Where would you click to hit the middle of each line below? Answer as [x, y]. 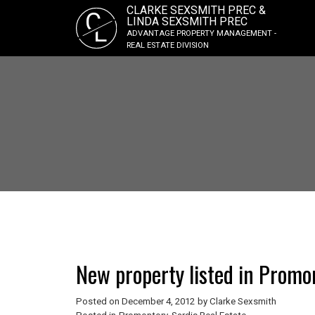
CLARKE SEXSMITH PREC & [196, 10]
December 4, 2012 [158, 301]
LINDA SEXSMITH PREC [187, 21]
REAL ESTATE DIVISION [167, 45]
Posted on [98, 301]
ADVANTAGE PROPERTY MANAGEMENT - [201, 33]
